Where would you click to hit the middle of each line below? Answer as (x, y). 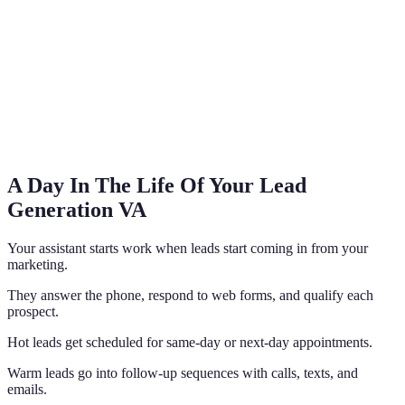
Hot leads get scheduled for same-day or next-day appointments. (190, 343)
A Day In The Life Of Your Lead (157, 186)
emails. (27, 390)
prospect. (33, 312)
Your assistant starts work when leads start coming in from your (188, 249)
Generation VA (77, 210)
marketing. (38, 265)
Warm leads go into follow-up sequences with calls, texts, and (183, 373)
